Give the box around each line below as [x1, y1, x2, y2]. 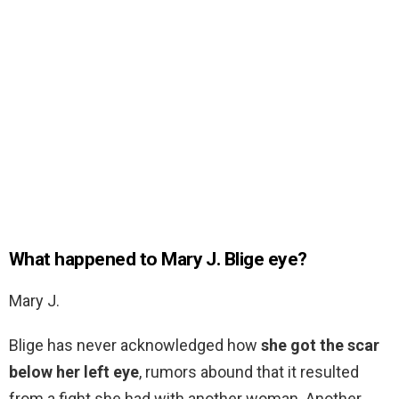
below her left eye [9, 362, 139, 382]
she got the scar [261, 336, 379, 355]
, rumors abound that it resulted [139, 362, 359, 382]
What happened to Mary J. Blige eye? [9, 248, 307, 271]
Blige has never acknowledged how [9, 336, 261, 355]
